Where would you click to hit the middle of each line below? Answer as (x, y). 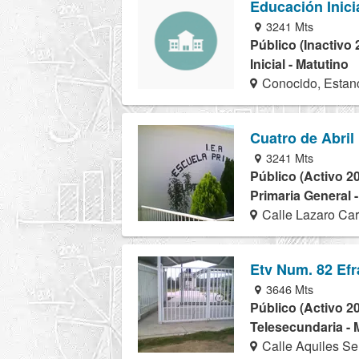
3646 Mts (288, 289)
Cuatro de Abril (302, 137)
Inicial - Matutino (299, 63)
